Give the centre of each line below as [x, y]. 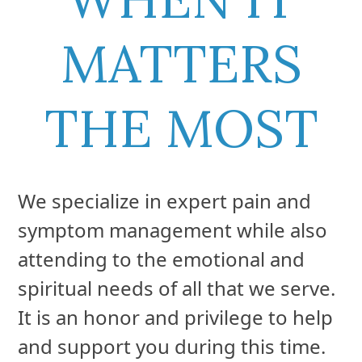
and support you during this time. [175, 288]
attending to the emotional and [162, 201]
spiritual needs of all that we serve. [179, 230]
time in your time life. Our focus [165, 347]
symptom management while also [173, 172]
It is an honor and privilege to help [176, 259]
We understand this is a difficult [163, 318]
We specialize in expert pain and [165, 143]
